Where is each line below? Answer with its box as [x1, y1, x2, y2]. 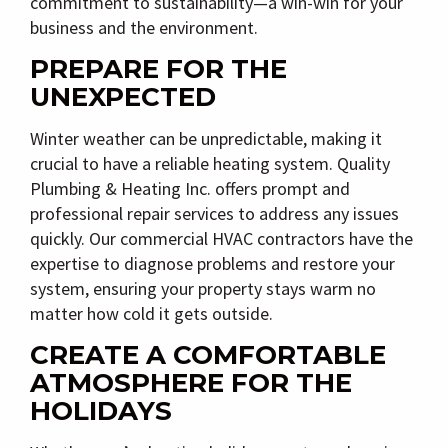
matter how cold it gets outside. [30, 301, 273, 325]
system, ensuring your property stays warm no [30, 276, 376, 300]
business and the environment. [30, 15, 258, 39]
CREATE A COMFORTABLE [30, 338, 386, 371]
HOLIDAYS [30, 394, 172, 427]
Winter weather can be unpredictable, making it [30, 126, 382, 150]
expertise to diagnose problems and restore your [30, 251, 395, 275]
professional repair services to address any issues [30, 201, 399, 225]
